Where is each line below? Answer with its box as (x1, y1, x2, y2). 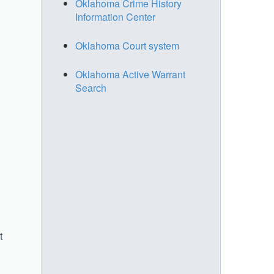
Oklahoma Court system (75, 39, 179, 53)
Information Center (75, 10, 155, 24)
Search (75, 81, 106, 95)
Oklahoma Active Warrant (75, 67, 185, 81)
